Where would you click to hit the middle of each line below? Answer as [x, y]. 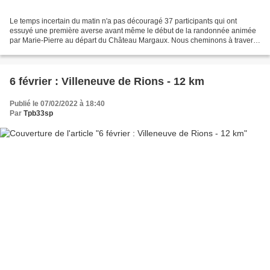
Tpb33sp [38, 113]
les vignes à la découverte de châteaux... [76, 50]
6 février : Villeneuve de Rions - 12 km [107, 81]
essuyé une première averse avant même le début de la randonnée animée [133, 30]
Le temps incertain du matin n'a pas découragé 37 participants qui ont [123, 21]
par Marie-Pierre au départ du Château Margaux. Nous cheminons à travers [133, 40]
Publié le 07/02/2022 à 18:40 [57, 103]
